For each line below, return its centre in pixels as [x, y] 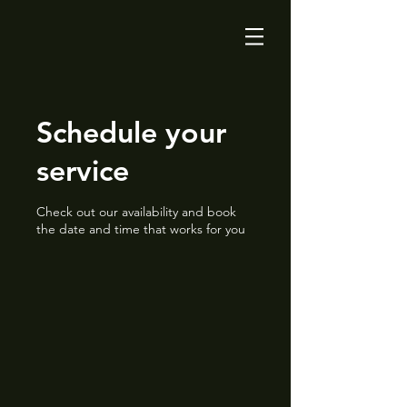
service [83, 170]
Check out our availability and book [136, 212]
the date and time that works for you [141, 229]
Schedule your [131, 132]
